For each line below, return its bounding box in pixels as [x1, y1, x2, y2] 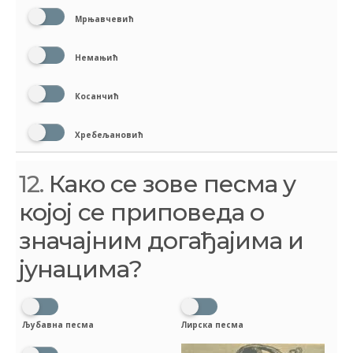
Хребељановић [72, 128, 143, 140]
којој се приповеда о [19, 197, 265, 227]
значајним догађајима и [19, 225, 304, 255]
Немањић [72, 51, 118, 63]
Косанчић [72, 90, 119, 102]
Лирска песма [181, 319, 243, 331]
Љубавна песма [22, 319, 94, 331]
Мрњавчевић [72, 13, 134, 24]
